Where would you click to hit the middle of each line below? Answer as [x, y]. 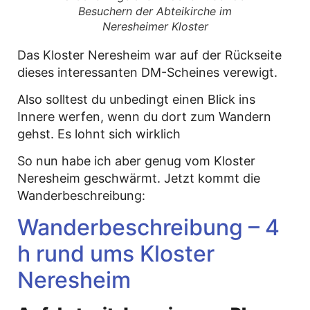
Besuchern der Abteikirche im [155, 11]
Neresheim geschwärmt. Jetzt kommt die [139, 179]
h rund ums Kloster [116, 253]
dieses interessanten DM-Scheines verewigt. [147, 72]
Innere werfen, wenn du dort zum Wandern [144, 116]
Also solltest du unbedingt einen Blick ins [136, 99]
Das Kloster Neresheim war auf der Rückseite [149, 55]
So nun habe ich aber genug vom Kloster [136, 161]
